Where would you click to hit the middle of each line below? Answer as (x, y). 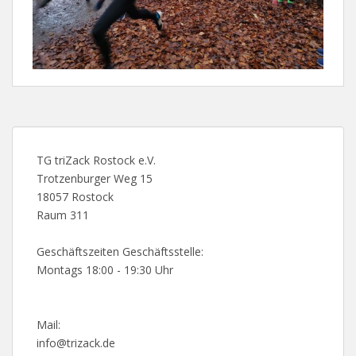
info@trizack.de (76, 342)
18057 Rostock (75, 196)
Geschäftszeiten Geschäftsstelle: (120, 251)
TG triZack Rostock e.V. (96, 160)
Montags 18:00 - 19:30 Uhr (105, 269)
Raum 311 (63, 215)
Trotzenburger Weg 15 (95, 178)
